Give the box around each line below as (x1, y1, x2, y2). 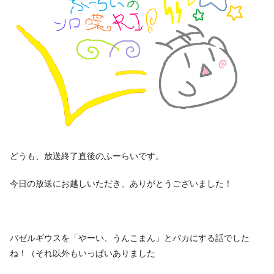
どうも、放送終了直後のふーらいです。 (10, 149, 164, 161)
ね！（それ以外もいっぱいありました (10, 246, 155, 259)
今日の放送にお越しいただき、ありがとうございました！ (10, 176, 232, 189)
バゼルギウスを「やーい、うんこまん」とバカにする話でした (10, 231, 250, 243)
